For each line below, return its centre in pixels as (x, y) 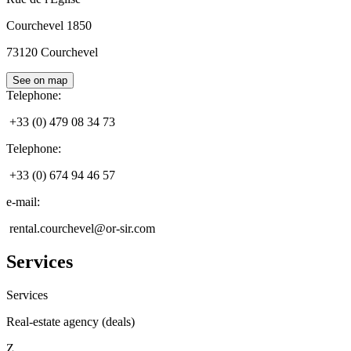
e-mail (22, 202)
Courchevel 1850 (49, 26)
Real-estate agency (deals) (71, 322)
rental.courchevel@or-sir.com (82, 229)
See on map (40, 81)
